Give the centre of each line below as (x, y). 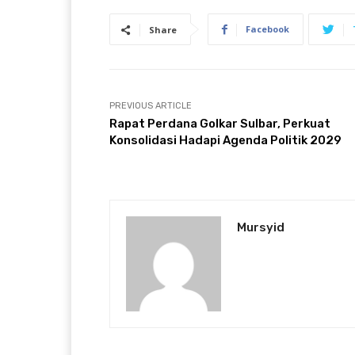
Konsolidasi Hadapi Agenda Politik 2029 (225, 141)
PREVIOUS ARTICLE (151, 106)
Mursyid (261, 228)
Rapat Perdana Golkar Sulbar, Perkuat (220, 124)
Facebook (267, 29)
